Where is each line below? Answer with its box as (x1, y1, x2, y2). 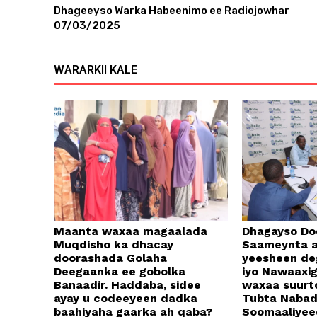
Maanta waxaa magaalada (54, 224, 207, 238)
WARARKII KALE (54, 62, 137, 76)
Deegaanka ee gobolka (54, 265, 185, 279)
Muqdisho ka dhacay (54, 238, 173, 252)
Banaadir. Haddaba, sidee (54, 278, 201, 292)
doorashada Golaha (54, 251, 167, 265)
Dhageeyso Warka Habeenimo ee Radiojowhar (54, 4, 289, 17)
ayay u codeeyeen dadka (54, 292, 197, 306)
